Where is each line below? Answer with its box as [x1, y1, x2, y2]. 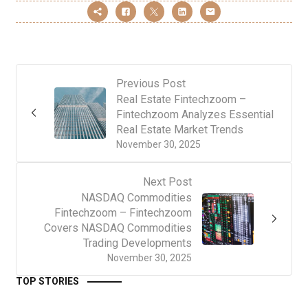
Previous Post [116, 76, 186, 90]
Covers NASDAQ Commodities [44, 221, 192, 234]
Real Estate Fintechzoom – [116, 92, 246, 106]
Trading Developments [83, 236, 192, 250]
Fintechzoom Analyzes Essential [116, 107, 274, 121]
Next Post [143, 175, 192, 188]
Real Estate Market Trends [116, 122, 243, 136]
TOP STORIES [16, 275, 79, 287]
